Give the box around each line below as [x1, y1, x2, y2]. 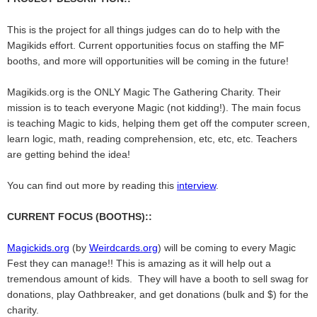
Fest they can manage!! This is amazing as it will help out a [7, 258, 271, 269]
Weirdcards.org [89, 242, 158, 253]
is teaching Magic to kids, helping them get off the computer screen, [7, 117, 310, 129]
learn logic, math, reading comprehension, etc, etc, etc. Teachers [7, 133, 297, 144]
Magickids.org [7, 242, 69, 253]
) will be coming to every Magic [158, 242, 296, 253]
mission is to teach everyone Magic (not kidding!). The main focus [7, 102, 301, 113]
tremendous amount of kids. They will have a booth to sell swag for [7, 273, 309, 284]
